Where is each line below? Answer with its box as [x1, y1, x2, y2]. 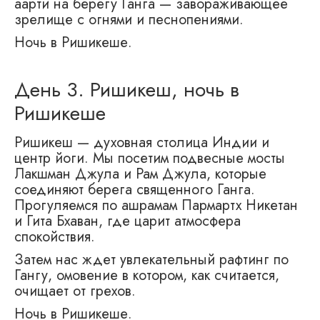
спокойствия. [14, 226, 95, 248]
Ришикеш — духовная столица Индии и [14, 132, 269, 154]
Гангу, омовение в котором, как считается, [14, 265, 279, 286]
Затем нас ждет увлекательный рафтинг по [14, 249, 289, 271]
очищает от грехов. [14, 281, 136, 302]
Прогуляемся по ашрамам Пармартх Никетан [14, 195, 298, 216]
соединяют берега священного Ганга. [14, 179, 255, 201]
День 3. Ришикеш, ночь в [14, 75, 239, 105]
